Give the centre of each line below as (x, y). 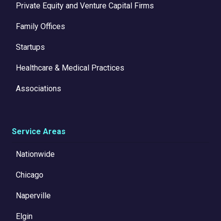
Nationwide (35, 154)
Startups (30, 47)
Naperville (33, 196)
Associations (38, 89)
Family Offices (40, 27)
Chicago (30, 175)
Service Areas (39, 132)
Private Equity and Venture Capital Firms (85, 6)
